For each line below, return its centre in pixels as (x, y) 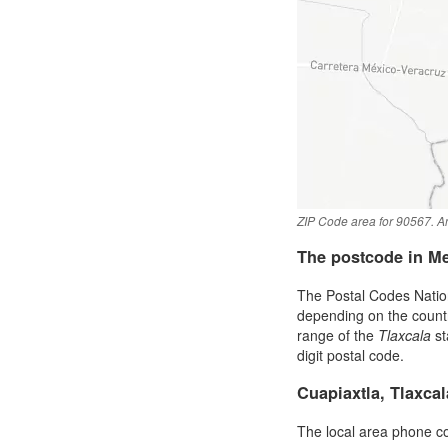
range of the (337, 334)
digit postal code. (350, 354)
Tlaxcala (404, 334)
